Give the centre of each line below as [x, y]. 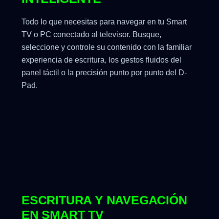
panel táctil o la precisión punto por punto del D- [104, 72]
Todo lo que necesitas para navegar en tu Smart [104, 22]
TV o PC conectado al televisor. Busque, [91, 34]
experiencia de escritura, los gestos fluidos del [101, 60]
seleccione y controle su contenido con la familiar [107, 47]
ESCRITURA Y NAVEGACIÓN [104, 200]
